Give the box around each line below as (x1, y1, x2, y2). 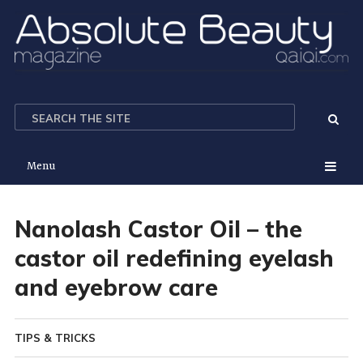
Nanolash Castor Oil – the (14, 214, 302, 243)
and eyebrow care (14, 272, 218, 301)
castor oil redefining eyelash (14, 243, 334, 272)
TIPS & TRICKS (14, 331, 96, 344)
